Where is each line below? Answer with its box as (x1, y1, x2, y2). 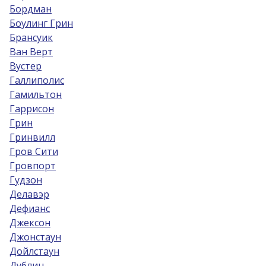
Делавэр (9, 188, 49, 201)
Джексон (9, 216, 50, 229)
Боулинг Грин (9, 17, 73, 30)
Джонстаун (9, 230, 61, 243)
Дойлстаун (9, 245, 59, 258)
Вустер (9, 59, 42, 72)
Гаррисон (9, 102, 54, 115)
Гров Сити (9, 145, 58, 158)
